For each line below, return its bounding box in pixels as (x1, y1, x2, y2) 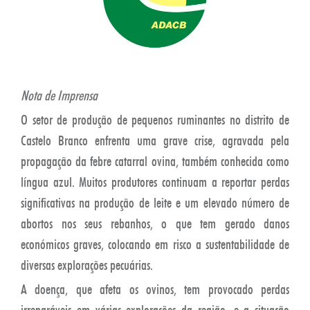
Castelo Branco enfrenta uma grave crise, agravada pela (21, 131, 289, 149)
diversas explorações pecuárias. (21, 256, 153, 273)
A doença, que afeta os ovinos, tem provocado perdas (21, 280, 289, 298)
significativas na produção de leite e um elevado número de (21, 194, 289, 211)
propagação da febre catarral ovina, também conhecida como (21, 152, 289, 170)
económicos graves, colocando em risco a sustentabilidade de (21, 235, 289, 253)
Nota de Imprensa (21, 86, 98, 104)
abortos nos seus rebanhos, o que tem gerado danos (21, 215, 289, 232)
